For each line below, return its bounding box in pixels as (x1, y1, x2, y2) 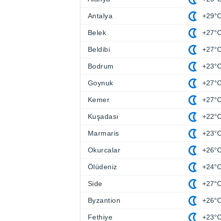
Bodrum (88, 62, 114, 71)
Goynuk (88, 79, 113, 87)
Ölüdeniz (88, 163, 117, 171)
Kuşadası (88, 112, 119, 121)
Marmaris (88, 129, 119, 138)
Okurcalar (88, 146, 121, 154)
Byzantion (88, 196, 121, 205)
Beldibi (88, 45, 110, 54)
